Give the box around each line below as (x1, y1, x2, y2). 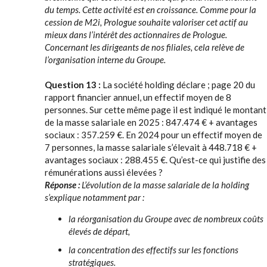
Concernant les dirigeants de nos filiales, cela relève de (45, 42, 244, 52)
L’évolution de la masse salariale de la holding (82, 179, 249, 190)
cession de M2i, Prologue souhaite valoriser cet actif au (45, 17, 248, 27)
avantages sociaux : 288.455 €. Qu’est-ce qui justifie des (45, 154, 266, 165)
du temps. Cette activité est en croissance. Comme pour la (45, 4, 256, 15)
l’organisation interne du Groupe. (45, 54, 166, 65)
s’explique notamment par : (45, 192, 144, 203)
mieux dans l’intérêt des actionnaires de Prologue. (45, 29, 227, 40)
